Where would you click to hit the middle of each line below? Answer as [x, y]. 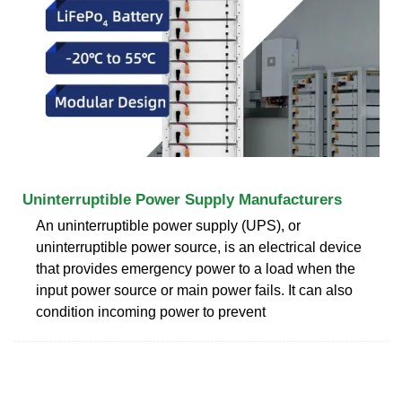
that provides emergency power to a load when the [196, 268]
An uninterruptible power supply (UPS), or [168, 225]
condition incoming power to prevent [151, 311]
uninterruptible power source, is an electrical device [199, 247]
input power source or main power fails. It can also [194, 290]
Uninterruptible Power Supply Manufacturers [182, 199]
